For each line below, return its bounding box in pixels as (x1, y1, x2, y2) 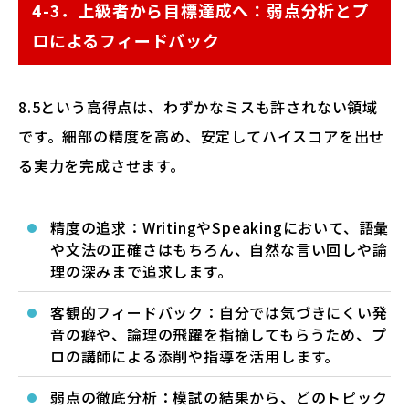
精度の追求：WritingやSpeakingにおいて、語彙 (50, 216, 390, 238)
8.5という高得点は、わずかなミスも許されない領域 (18, 96, 378, 118)
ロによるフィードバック (32, 28, 220, 52)
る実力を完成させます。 (18, 154, 185, 176)
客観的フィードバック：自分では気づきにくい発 (50, 301, 388, 323)
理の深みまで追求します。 (50, 260, 233, 282)
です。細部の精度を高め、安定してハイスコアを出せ (18, 125, 385, 147)
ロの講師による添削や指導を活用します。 (50, 345, 341, 367)
